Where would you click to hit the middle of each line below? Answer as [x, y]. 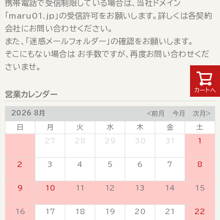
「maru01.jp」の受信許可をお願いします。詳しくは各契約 [109, 16]
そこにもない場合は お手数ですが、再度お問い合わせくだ [107, 54]
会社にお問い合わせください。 [59, 28]
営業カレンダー [31, 94]
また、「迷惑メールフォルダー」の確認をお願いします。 [99, 41]
